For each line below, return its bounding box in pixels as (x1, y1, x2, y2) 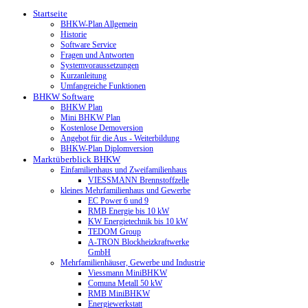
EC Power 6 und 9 (88, 196, 148, 206)
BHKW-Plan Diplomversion (60, 144, 153, 153)
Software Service (60, 40, 116, 49)
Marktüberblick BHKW (33, 154, 120, 164)
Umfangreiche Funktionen (60, 81, 146, 91)
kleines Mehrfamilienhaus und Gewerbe (60, 186, 190, 195)
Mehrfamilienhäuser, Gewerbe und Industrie (60, 258, 205, 267)
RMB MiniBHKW (88, 289, 150, 298)
